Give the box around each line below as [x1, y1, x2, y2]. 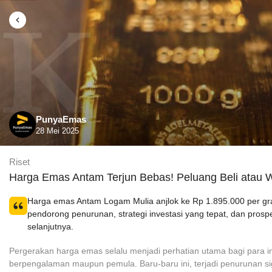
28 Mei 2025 [36, 126, 79, 135]
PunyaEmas [36, 114, 86, 124]
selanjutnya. [27, 222, 73, 231]
